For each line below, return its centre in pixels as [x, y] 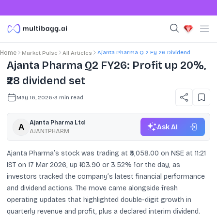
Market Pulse [39, 53]
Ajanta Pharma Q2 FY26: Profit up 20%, [106, 65]
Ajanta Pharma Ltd [57, 123]
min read [70, 97]
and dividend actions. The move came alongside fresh [92, 188]
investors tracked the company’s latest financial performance [106, 177]
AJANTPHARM [49, 131]
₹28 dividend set [46, 81]
